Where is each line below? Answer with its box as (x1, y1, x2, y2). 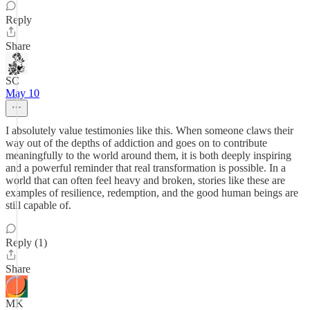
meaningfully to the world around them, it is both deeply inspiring (6, 149, 291, 161)
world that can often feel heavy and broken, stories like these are (6, 174, 285, 186)
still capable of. (6, 199, 71, 211)
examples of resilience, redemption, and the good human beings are (6, 187, 298, 199)
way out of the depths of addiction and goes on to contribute (6, 137, 267, 149)
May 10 (6, 87, 39, 99)
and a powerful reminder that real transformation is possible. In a (6, 162, 286, 174)
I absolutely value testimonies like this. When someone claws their (6, 125, 293, 136)
